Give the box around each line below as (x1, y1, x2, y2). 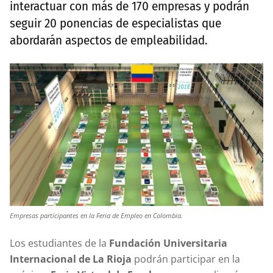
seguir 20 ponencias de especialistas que (10, 15, 221, 31)
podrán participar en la (132, 252, 240, 266)
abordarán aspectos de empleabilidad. (10, 32, 207, 48)
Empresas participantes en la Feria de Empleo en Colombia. (10, 210, 183, 220)
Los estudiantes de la (10, 236, 109, 250)
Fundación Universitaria (109, 236, 227, 250)
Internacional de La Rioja (10, 252, 132, 266)
